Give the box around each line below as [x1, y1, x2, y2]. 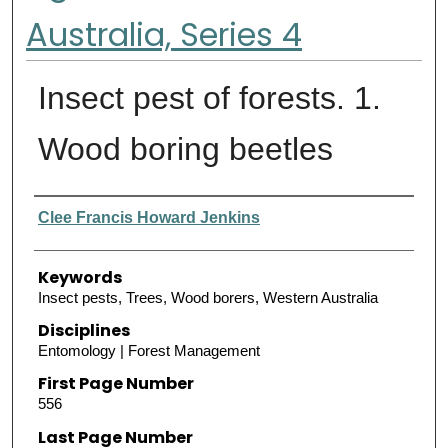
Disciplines [37, 319, 130, 342]
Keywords [37, 265, 122, 289]
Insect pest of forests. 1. [37, 79, 381, 116]
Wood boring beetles [37, 130, 333, 167]
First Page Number [37, 372, 194, 396]
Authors [33, 199, 103, 223]
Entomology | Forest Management [37, 342, 260, 359]
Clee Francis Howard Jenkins [37, 208, 260, 226]
